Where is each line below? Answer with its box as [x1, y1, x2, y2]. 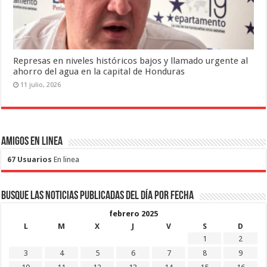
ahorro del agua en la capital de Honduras [13, 66, 185, 77]
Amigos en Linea [1, 136, 63, 148]
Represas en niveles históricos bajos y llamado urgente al [13, 55, 249, 67]
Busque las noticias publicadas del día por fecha [1, 190, 194, 203]
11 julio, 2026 [20, 81, 61, 89]
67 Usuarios [7, 155, 52, 164]
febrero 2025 [108, 209, 158, 219]
